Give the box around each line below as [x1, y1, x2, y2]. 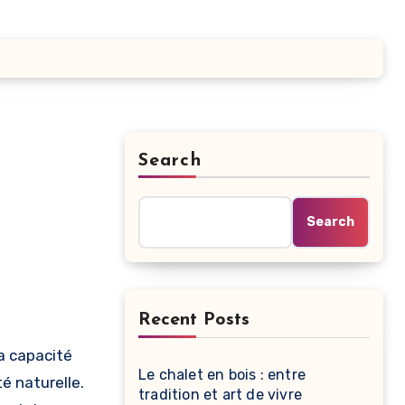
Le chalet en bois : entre [138, 366, 306, 383]
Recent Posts [138, 311, 250, 329]
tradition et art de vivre [138, 386, 302, 403]
